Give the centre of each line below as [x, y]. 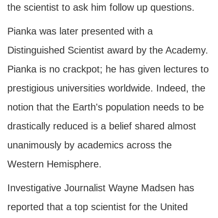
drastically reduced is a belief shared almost [102, 126]
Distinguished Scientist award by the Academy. [108, 50]
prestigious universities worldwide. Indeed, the [106, 88]
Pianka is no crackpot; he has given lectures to [108, 69]
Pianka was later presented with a [80, 31]
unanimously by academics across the [90, 145]
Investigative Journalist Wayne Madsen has [101, 188]
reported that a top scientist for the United [98, 207]
